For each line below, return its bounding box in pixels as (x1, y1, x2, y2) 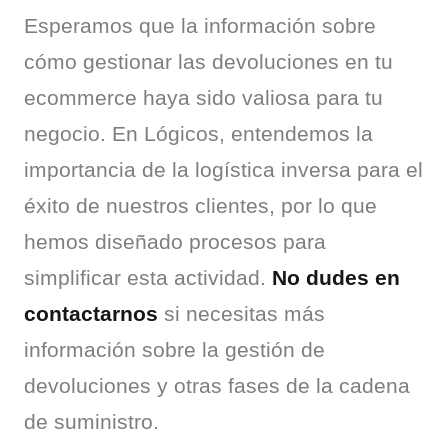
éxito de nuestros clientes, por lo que (24, 193, 377, 217)
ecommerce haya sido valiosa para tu (24, 85, 383, 109)
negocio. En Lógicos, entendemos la (24, 121, 373, 145)
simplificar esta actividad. (24, 265, 272, 289)
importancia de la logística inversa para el (24, 157, 423, 181)
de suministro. (24, 409, 159, 433)
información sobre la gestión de (24, 337, 325, 361)
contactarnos (24, 301, 158, 325)
